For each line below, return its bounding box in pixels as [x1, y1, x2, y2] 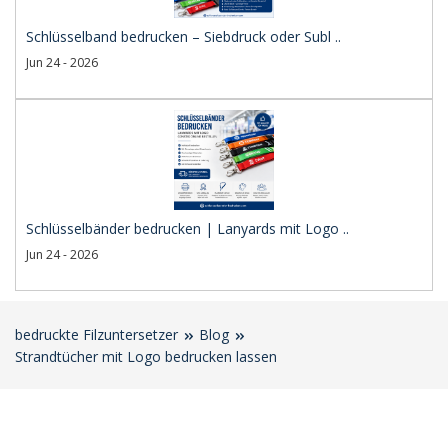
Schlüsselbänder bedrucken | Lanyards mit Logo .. [26, 219, 349, 238]
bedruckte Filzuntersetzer [15, 325, 178, 344]
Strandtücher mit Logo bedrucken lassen [15, 347, 277, 366]
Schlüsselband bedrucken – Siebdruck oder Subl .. [26, 27, 341, 46]
